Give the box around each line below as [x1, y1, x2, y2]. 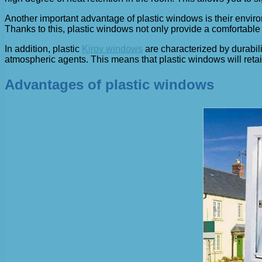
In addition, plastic [5, 44, 82, 54]
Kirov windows [82, 44, 143, 54]
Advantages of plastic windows [5, 77, 214, 93]
